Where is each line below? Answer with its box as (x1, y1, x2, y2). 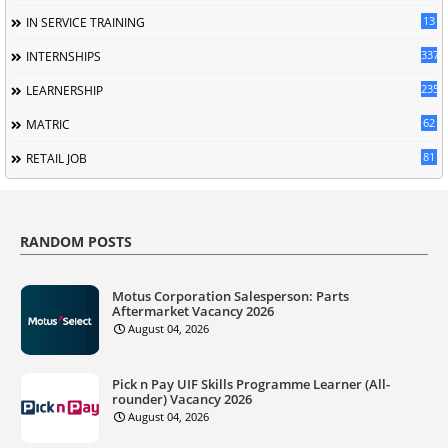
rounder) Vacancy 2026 (112, 389, 252, 408)
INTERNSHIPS (26, 47, 101, 65)
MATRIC (26, 115, 70, 133)
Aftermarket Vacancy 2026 (112, 301, 274, 320)
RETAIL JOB (26, 149, 87, 167)
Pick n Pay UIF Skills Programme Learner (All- (112, 374, 390, 393)
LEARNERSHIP (26, 81, 103, 99)
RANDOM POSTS (20, 231, 132, 251)
